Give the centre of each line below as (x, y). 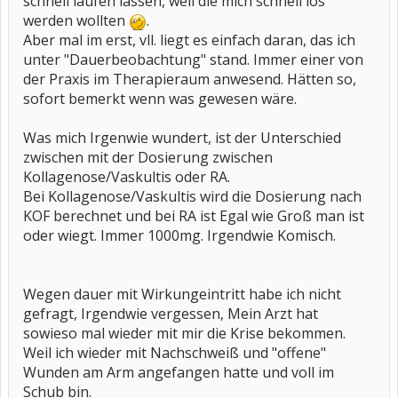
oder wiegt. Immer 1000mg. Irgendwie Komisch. (179, 235)
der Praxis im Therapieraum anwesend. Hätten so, (190, 79)
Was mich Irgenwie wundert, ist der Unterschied (182, 138)
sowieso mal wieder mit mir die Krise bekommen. (184, 333)
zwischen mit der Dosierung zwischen (148, 157)
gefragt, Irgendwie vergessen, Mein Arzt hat (171, 314)
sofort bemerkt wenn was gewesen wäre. (160, 99)
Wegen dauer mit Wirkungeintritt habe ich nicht (182, 294)
